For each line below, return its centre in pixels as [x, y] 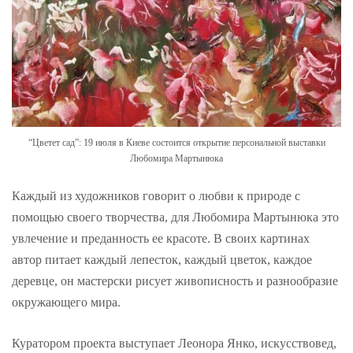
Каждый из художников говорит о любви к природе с [156, 196]
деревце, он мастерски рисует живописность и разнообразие [175, 281]
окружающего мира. [66, 303]
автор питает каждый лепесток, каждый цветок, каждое [162, 260]
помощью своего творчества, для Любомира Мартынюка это [175, 217]
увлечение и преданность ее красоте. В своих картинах [161, 239]
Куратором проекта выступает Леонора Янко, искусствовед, [174, 344]
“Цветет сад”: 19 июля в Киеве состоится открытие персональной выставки [176, 143]
